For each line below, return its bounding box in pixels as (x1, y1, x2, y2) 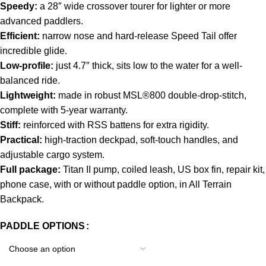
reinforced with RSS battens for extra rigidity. (23, 120, 209, 131)
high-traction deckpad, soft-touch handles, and (45, 135, 238, 145)
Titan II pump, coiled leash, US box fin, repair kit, (63, 164, 265, 175)
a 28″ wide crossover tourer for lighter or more (40, 1, 230, 12)
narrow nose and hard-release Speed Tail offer (42, 31, 237, 42)
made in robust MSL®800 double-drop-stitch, (58, 90, 246, 101)
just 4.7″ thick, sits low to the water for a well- (56, 61, 242, 71)
